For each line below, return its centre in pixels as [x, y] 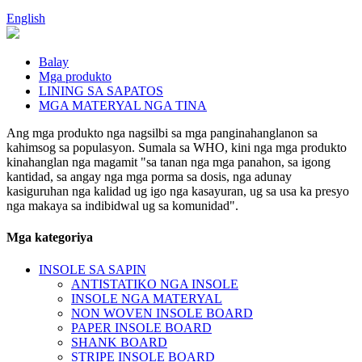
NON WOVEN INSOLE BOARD [162, 313]
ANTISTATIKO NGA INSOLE [155, 284]
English [26, 18]
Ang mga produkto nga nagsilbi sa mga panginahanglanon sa [162, 133]
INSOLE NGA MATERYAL [147, 298]
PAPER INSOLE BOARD [141, 327]
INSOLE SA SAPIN [93, 269]
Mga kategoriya [50, 238]
